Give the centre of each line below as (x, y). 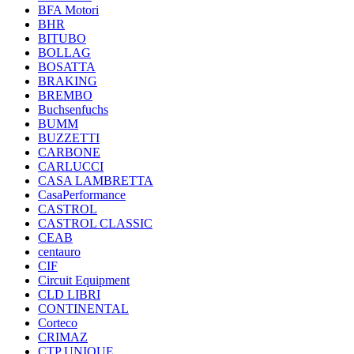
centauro (59, 252)
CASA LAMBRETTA (96, 181)
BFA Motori (68, 10)
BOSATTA (67, 67)
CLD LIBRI (69, 294)
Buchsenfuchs (73, 109)
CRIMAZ (63, 337)
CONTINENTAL (83, 309)
